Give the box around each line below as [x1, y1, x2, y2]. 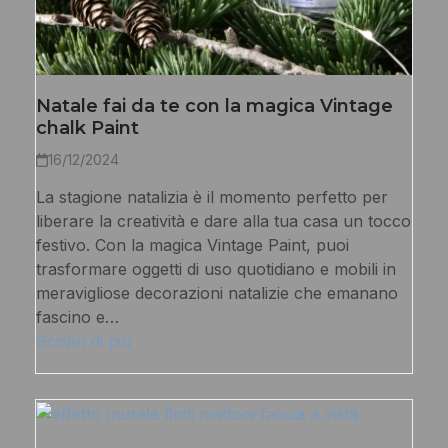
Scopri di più [35, 331, 131, 352]
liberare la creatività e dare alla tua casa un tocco [35, 211, 411, 232]
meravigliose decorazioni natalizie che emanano [35, 283, 398, 304]
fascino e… [35, 307, 119, 328]
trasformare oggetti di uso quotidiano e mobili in [35, 259, 396, 280]
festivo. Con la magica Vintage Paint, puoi [35, 235, 349, 256]
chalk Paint [35, 117, 139, 140]
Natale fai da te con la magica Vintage [35, 95, 393, 118]
